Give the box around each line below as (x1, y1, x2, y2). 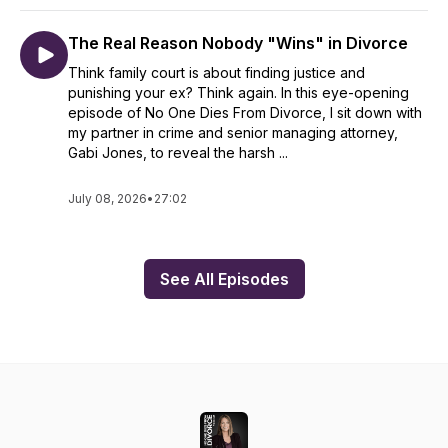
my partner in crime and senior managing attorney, (68, 124, 398, 141)
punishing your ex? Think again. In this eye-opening (68, 84, 409, 101)
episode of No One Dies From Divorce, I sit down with (68, 104, 422, 121)
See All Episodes (159, 269, 289, 289)
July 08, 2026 (68, 191, 147, 206)
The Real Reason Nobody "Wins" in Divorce (68, 33, 408, 53)
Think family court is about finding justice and (68, 64, 365, 81)
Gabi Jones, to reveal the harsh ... (68, 144, 288, 161)
